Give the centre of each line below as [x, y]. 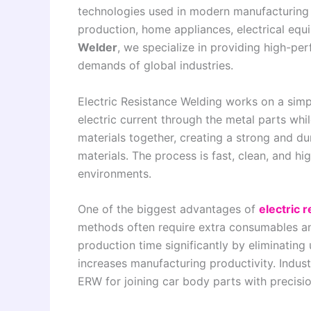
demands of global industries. [155, 65]
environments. [115, 173]
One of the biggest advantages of [168, 209]
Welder [98, 47]
